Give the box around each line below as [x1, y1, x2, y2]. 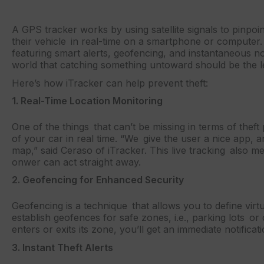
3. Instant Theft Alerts [12, 241, 113, 253]
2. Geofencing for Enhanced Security [12, 174, 184, 186]
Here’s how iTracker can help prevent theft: [12, 77, 208, 89]
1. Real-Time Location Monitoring [12, 95, 163, 107]
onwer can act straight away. [12, 156, 141, 168]
